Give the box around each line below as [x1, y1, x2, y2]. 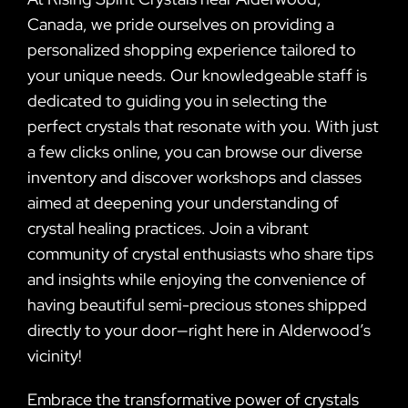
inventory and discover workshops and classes [27, 166, 362, 188]
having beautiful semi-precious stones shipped [27, 293, 367, 315]
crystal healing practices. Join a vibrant [27, 217, 309, 239]
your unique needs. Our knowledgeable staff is [27, 64, 367, 86]
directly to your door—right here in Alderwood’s [27, 319, 371, 341]
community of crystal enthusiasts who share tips [27, 242, 373, 264]
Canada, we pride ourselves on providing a [27, 13, 334, 35]
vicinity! [27, 344, 82, 366]
